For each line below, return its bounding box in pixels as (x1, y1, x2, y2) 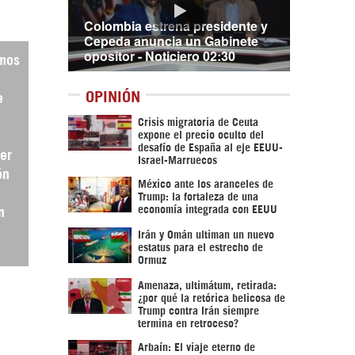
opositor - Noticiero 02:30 (84, 47, 235, 65)
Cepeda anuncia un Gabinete (84, 32, 258, 50)
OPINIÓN (86, 91, 140, 99)
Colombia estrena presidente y (84, 17, 268, 35)
